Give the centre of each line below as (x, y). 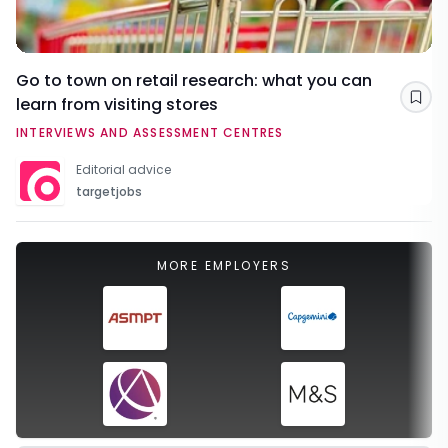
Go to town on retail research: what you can (194, 81)
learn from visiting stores (117, 105)
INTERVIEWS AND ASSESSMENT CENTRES (150, 133)
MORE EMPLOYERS (224, 266)
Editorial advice (123, 170)
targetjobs (109, 192)
